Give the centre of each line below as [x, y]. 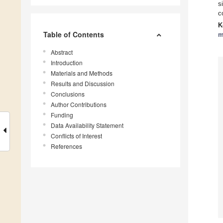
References [66, 146]
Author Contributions [79, 105]
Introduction [67, 63]
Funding [62, 115]
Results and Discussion [83, 84]
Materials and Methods [82, 73]
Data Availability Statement [87, 125]
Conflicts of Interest [76, 136]
